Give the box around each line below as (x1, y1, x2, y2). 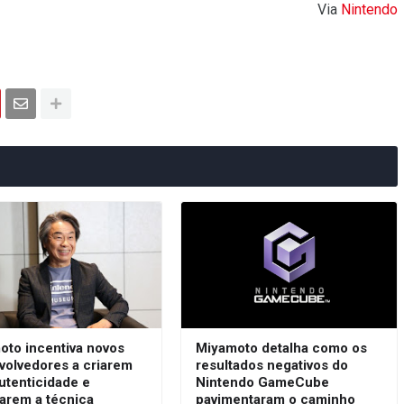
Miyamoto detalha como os (195, 340, 367, 357)
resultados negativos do (195, 357, 348, 374)
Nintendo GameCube (195, 374, 329, 391)
